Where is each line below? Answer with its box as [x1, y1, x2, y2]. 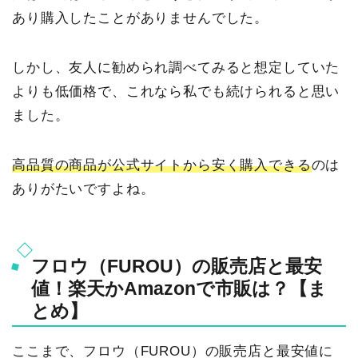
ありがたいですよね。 [12, 181, 155, 197]
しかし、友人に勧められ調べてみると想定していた [12, 59, 340, 75]
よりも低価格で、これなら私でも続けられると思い [12, 83, 340, 99]
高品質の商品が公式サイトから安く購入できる [12, 157, 312, 173]
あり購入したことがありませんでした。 [12, 10, 269, 26]
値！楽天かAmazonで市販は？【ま [31, 278, 327, 300]
